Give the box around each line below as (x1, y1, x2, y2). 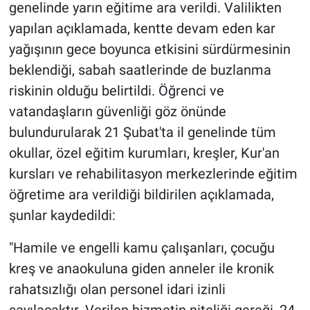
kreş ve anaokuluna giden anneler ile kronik (8, 260, 274, 277)
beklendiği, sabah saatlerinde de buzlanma (8, 62, 271, 79)
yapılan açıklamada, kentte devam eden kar (8, 20, 275, 37)
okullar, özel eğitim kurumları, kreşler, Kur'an (8, 145, 280, 162)
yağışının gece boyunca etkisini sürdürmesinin (8, 41, 291, 58)
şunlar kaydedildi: (8, 207, 116, 224)
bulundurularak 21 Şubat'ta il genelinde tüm (8, 124, 276, 141)
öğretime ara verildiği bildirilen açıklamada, (8, 186, 274, 203)
